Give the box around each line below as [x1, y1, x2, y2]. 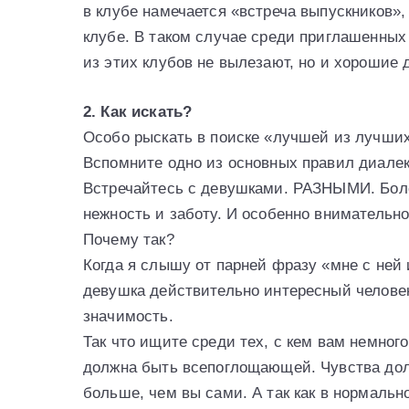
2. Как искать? [83, 102, 193, 121]
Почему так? [83, 230, 174, 248]
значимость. [83, 307, 173, 325]
